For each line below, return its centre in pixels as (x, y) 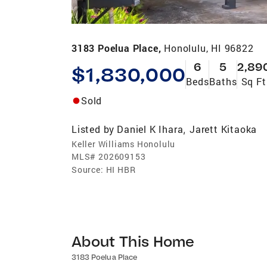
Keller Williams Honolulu (124, 144)
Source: (88, 169)
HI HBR (121, 169)
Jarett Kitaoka (223, 129)
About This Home (133, 241)
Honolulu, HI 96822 (209, 48)
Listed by (93, 129)
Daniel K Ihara (150, 129)
